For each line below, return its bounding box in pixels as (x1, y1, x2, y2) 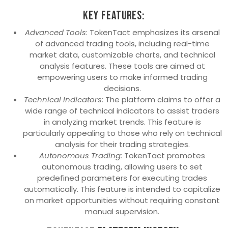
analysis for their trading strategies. (54, 139, 190, 150)
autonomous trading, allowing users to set (42, 161, 203, 173)
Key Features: (83, 9, 145, 23)
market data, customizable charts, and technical (29, 49, 215, 61)
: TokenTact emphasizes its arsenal (85, 27, 220, 38)
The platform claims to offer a (103, 94, 220, 105)
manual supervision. (85, 206, 159, 217)
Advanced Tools (24, 27, 86, 38)
